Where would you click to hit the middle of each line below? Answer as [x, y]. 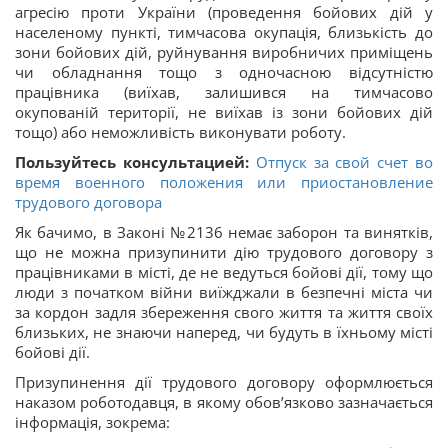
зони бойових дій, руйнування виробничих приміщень [224, 52]
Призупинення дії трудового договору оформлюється [224, 382]
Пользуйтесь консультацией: [135, 162]
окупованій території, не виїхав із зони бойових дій [224, 112]
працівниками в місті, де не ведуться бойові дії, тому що [224, 272]
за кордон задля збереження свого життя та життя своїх [224, 312]
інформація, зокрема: [92, 422]
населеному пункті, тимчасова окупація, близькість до [224, 32]
